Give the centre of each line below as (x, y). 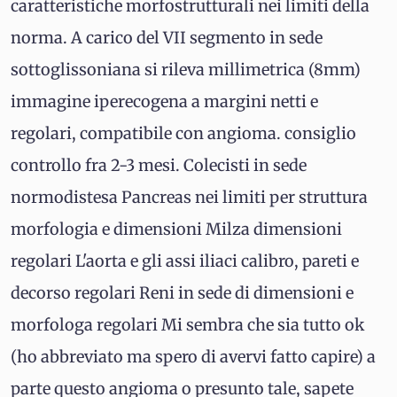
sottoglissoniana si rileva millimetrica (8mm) (186, 70)
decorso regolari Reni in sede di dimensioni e (182, 293)
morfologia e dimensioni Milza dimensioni (176, 229)
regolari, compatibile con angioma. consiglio (183, 133)
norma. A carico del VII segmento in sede (167, 38)
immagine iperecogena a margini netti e (164, 101)
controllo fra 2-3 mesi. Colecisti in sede (159, 165)
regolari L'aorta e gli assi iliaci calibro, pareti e (185, 261)
